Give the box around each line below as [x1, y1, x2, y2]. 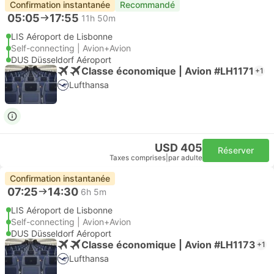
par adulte [168, 154, 202, 162]
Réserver [218, 145, 254, 155]
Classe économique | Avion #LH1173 [81, 238, 256, 251]
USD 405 [155, 141, 202, 154]
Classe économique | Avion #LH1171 [81, 64, 254, 77]
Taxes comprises [109, 154, 166, 162]
